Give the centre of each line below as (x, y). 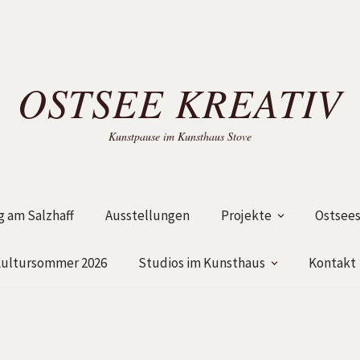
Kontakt (332, 263)
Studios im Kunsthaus (201, 263)
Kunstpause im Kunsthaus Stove (180, 136)
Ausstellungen (147, 215)
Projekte (246, 215)
